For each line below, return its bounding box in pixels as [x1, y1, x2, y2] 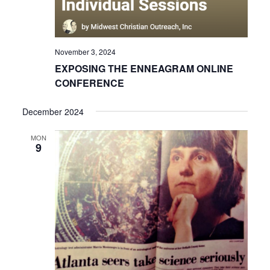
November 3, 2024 [55, 46, 116, 57]
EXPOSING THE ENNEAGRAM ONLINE [55, 61, 234, 75]
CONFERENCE [55, 75, 125, 90]
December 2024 [22, 105, 84, 118]
